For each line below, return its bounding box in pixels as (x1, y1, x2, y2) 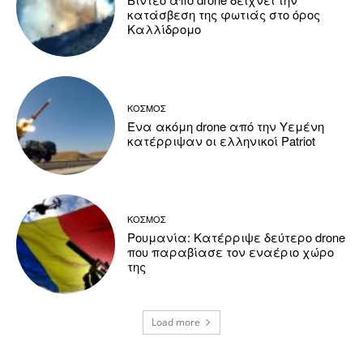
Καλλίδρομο (127, 20, 202, 38)
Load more (152, 314, 200, 329)
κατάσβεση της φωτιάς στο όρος (127, 6, 321, 23)
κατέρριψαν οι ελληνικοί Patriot (127, 131, 316, 149)
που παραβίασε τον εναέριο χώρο (127, 243, 335, 261)
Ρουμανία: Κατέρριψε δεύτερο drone (127, 228, 346, 246)
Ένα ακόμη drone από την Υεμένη (127, 117, 325, 135)
